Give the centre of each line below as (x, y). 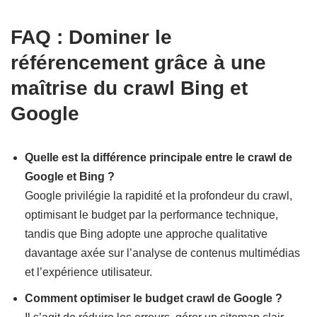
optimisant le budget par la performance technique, (151, 215)
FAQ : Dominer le (91, 38)
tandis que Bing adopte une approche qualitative (146, 234)
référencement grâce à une (138, 63)
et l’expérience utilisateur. (88, 272)
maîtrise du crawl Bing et (129, 88)
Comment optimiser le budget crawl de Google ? (154, 299)
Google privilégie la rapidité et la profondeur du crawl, (158, 196)
